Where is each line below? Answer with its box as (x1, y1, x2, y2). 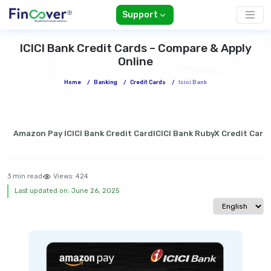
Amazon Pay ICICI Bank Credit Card (13, 129, 153, 139)
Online (118, 54, 153, 69)
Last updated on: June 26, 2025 (15, 187, 119, 195)
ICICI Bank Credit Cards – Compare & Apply (19, 41, 252, 56)
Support (122, 10, 158, 21)
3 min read (7, 172, 42, 181)
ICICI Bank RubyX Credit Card (153, 129, 269, 139)
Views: (51, 172, 76, 181)
